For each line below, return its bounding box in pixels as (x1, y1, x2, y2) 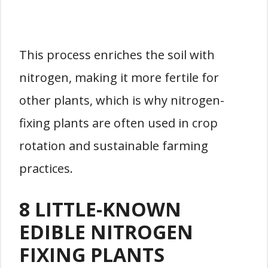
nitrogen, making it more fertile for (19, 69, 219, 86)
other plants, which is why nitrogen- (19, 92, 224, 108)
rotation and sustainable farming (19, 138, 208, 154)
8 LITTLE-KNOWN (19, 196, 181, 222)
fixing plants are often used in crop (19, 115, 218, 131)
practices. (19, 160, 73, 176)
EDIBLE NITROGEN (19, 219, 193, 245)
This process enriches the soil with (19, 47, 215, 63)
